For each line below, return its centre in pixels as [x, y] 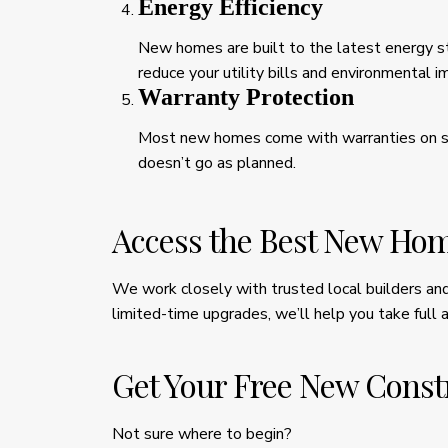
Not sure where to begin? [202, 433]
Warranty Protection [246, 96]
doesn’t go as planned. [217, 162]
